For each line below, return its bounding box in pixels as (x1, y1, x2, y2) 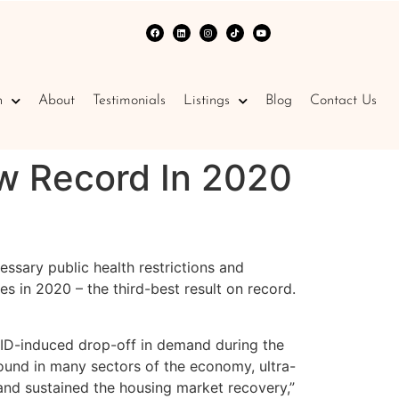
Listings (183, 94, 230, 109)
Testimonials (92, 94, 166, 109)
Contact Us (309, 94, 377, 109)
